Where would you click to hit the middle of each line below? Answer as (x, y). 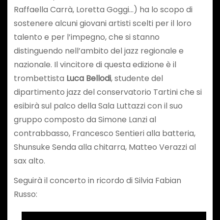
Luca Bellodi (88, 78)
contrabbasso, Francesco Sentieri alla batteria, (104, 133)
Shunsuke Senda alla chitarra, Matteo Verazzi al (105, 147)
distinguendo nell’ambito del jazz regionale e (98, 51)
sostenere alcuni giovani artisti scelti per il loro (102, 23)
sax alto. (29, 161)
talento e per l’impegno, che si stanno (86, 37)
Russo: (25, 194)
